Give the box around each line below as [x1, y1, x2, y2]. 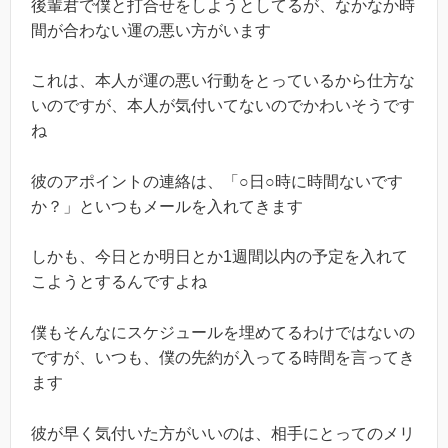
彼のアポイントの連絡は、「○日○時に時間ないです [31, 172, 403, 190]
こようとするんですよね [31, 273, 207, 291]
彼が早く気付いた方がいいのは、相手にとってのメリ [31, 424, 415, 442]
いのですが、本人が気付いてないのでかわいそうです [31, 97, 415, 115]
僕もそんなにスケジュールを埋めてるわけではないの [31, 323, 415, 341]
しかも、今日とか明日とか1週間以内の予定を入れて [31, 248, 408, 266]
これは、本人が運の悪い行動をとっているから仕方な [31, 72, 415, 90]
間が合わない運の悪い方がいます [31, 21, 271, 39]
